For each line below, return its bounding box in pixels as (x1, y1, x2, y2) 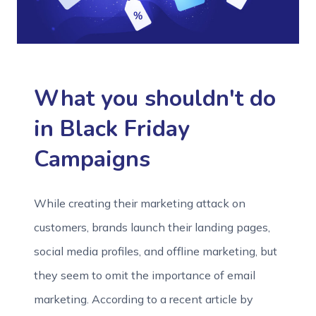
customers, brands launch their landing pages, (34, 220, 270, 234)
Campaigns (34, 144, 150, 174)
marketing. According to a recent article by (34, 292, 253, 306)
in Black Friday (34, 114, 190, 144)
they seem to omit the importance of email (34, 268, 255, 282)
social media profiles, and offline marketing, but (34, 244, 277, 258)
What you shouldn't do (34, 83, 276, 114)
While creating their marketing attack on (34, 196, 245, 210)
